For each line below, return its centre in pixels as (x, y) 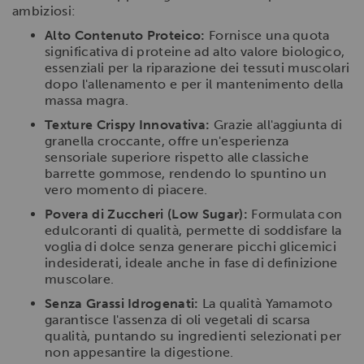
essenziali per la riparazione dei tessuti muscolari (197, 67)
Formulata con (295, 214)
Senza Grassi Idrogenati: (122, 303)
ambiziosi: (44, 11)
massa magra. (87, 100)
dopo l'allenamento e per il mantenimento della (194, 84)
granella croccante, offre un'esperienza (167, 141)
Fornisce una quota (267, 35)
